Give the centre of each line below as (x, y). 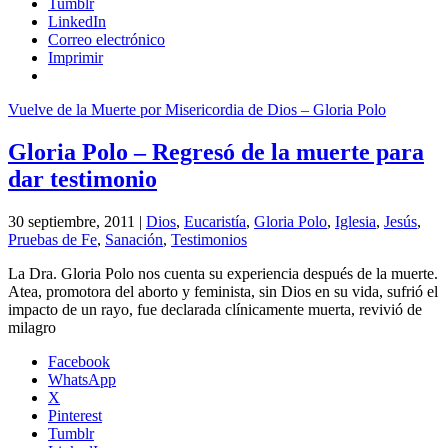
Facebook (79, 361)
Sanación (134, 239)
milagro (32, 327)
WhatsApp (82, 379)
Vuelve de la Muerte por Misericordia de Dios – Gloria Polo (197, 109)
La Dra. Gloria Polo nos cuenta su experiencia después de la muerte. (223, 273)
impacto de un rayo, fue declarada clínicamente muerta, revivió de (215, 309)
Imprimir (75, 57)
